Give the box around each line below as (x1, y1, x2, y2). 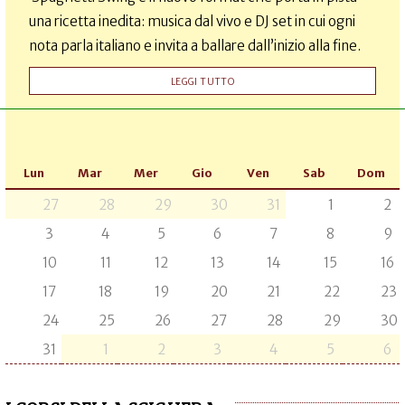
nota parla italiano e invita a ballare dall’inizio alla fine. (29, 37, 361, 55)
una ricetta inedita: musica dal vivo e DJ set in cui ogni (29, 13, 355, 31)
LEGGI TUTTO (171, 76, 234, 89)
